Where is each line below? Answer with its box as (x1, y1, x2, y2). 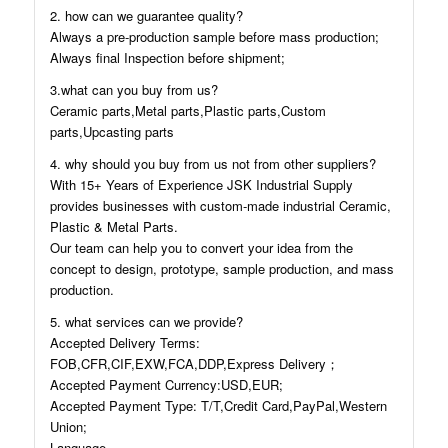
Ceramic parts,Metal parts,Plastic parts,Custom (49, 100, 326, 120)
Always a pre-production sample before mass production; (49, 26, 379, 46)
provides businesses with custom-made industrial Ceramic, (49, 195, 391, 215)
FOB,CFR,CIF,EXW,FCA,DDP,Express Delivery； (49, 353, 339, 373)
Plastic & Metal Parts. (49, 216, 178, 236)
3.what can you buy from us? (49, 79, 218, 99)
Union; (49, 416, 87, 436)
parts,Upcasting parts (49, 121, 174, 141)
